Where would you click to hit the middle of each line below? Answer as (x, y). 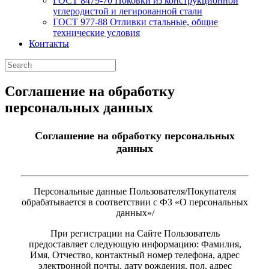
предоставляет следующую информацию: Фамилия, (135, 244)
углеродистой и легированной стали (128, 11)
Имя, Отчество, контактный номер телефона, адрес (135, 255)
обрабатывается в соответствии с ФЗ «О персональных (135, 202)
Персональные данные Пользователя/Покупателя (135, 191)
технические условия (96, 33)
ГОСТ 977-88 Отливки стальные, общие (135, 22)
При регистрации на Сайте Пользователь (135, 233)
